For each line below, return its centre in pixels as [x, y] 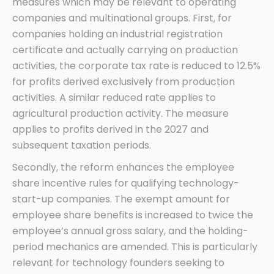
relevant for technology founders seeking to [118, 262]
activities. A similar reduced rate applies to [114, 97]
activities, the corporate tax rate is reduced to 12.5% [136, 65]
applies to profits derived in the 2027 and [110, 129]
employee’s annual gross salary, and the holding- [130, 231]
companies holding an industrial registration [117, 34]
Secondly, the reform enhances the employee [123, 167]
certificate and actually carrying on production [125, 50]
